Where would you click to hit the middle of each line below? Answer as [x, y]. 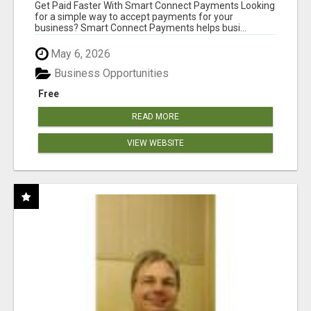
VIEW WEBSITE [155, 143]
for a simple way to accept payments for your [134, 16]
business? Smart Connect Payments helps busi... [141, 27]
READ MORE [155, 117]
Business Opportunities [110, 74]
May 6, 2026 [79, 53]
